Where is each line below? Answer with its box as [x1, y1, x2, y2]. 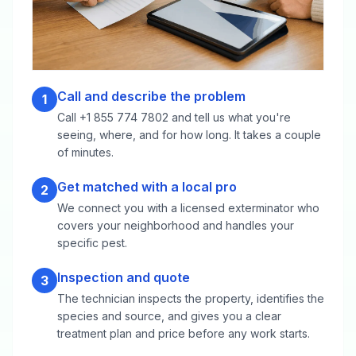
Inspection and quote [57, 269, 190, 285]
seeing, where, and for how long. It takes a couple [57, 128, 321, 141]
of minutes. [57, 145, 114, 159]
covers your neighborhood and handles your [57, 219, 294, 232]
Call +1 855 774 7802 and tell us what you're [57, 110, 291, 124]
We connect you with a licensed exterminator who [57, 201, 319, 215]
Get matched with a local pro [57, 179, 237, 195]
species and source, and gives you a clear [57, 309, 281, 323]
